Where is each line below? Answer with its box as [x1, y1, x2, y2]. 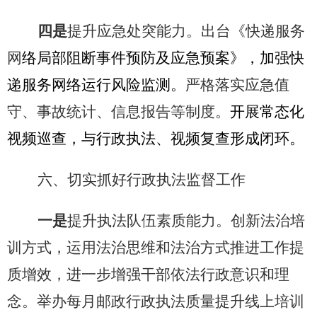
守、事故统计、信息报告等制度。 [6, 103, 230, 121]
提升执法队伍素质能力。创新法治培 [67, 212, 305, 230]
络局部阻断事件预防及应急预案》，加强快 [21, 50, 304, 67]
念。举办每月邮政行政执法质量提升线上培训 [6, 293, 304, 311]
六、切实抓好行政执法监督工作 [37, 171, 246, 189]
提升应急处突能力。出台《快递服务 [67, 23, 305, 40]
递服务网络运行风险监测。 [6, 76, 185, 94]
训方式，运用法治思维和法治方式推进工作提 [6, 239, 304, 257]
